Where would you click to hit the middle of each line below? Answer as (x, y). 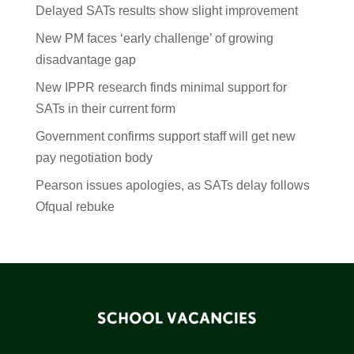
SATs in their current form (105, 109)
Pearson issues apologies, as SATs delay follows (172, 185)
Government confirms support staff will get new (165, 136)
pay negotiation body (94, 158)
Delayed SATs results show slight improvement (166, 11)
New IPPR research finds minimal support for (161, 87)
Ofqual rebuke (75, 207)
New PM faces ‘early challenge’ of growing (154, 38)
